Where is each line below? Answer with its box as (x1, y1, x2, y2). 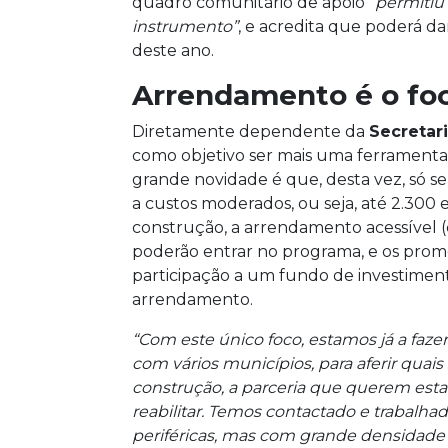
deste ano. (132, 40, 214, 60)
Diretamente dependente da (132, 121, 369, 141)
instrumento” (132, 16, 238, 36)
